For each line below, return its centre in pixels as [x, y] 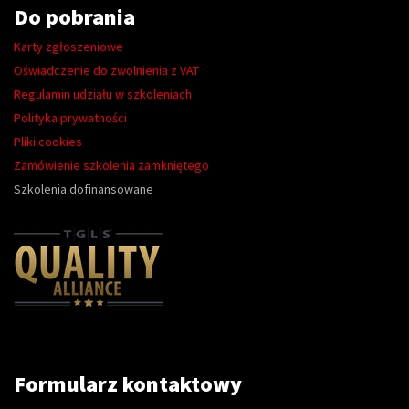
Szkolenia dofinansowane [84, 189]
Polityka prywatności [70, 118]
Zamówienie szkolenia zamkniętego [111, 165]
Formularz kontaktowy [128, 384]
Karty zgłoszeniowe [68, 47]
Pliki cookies [48, 142]
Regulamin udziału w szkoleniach [103, 94]
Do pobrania [74, 17]
